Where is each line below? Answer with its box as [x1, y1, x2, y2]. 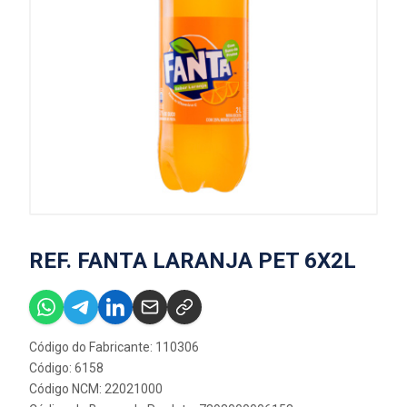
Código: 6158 [29, 361, 104, 375]
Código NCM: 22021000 [29, 382, 163, 396]
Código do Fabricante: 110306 [29, 340, 199, 354]
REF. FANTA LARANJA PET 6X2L [29, 248, 356, 273]
